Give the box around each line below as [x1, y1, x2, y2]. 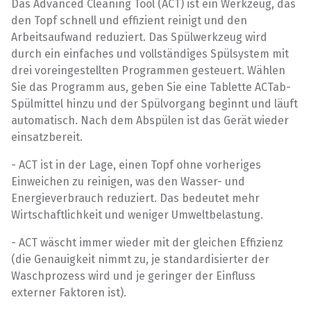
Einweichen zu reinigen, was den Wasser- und [11, 175, 245, 189]
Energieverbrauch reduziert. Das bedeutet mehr [11, 192, 260, 205]
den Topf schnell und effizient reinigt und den [11, 14, 247, 28]
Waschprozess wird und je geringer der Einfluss [11, 269, 255, 283]
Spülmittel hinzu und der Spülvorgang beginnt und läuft [11, 97, 298, 111]
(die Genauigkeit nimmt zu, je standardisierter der [11, 253, 269, 267]
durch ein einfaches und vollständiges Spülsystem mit [11, 47, 289, 61]
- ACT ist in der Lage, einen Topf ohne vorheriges [11, 158, 261, 172]
